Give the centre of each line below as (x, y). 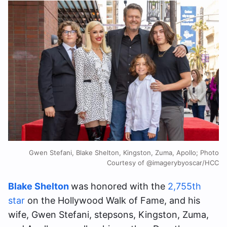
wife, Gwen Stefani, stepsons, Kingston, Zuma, (108, 215)
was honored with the (119, 186)
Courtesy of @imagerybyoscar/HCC (163, 163)
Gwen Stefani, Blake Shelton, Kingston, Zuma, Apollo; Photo (124, 153)
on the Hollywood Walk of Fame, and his (112, 201)
